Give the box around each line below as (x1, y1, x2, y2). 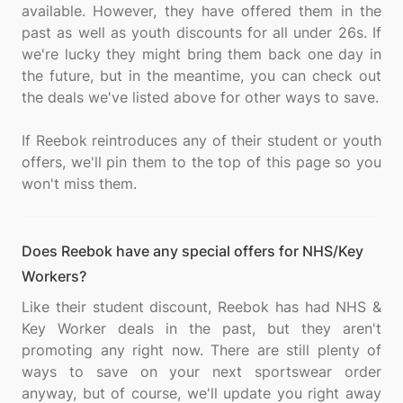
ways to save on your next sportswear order (22, 363, 381, 381)
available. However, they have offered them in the (22, 2, 381, 20)
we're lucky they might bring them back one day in (22, 45, 381, 63)
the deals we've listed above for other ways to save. (22, 88, 379, 106)
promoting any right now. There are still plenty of (22, 341, 381, 359)
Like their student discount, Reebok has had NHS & (22, 298, 381, 316)
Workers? (22, 267, 86, 285)
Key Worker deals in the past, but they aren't (22, 319, 381, 337)
